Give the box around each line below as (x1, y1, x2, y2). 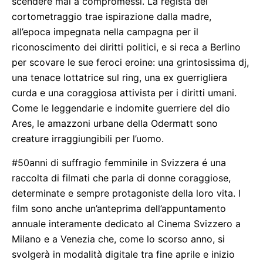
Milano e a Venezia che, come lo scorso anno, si (12, 233, 225, 245)
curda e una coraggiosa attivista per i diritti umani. (12, 87, 237, 99)
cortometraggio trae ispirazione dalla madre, (12, 11, 211, 22)
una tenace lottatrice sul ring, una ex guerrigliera (12, 72, 227, 83)
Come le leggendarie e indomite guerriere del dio (12, 102, 230, 114)
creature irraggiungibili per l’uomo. (12, 133, 164, 144)
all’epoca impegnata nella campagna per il (12, 26, 198, 38)
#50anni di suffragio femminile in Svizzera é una (12, 157, 226, 168)
